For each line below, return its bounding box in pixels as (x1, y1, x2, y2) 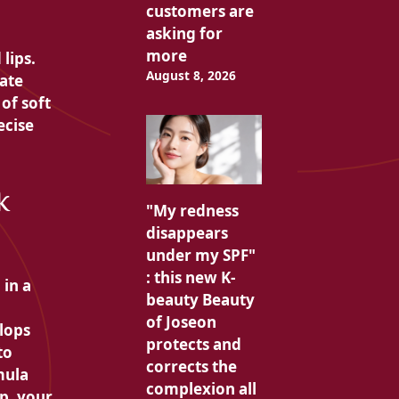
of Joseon (145, 312, 216, 333)
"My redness (145, 200, 239, 222)
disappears (145, 223, 228, 244)
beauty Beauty (145, 289, 255, 311)
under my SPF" (145, 245, 256, 266)
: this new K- (145, 267, 235, 289)
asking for (145, 23, 223, 45)
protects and (145, 334, 241, 355)
